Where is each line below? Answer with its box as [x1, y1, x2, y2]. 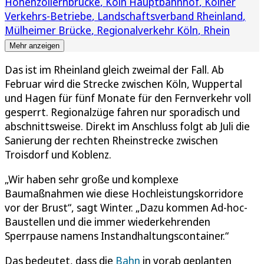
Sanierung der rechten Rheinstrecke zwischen [5, 133, 218, 147]
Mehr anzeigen [9, 41, 60, 50]
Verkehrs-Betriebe [5, 8, 92, 23]
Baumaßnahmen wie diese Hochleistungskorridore [5, 186, 243, 200]
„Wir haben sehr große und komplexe [5, 171, 179, 186]
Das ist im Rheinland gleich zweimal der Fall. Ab [5, 62, 224, 77]
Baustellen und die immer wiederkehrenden [5, 214, 210, 229]
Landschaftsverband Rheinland [97, 8, 243, 23]
